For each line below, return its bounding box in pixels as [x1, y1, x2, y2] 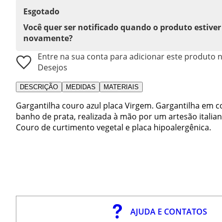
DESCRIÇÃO [20, 83, 58, 91]
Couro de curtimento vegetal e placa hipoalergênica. [16, 121, 211, 133]
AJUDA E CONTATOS [130, 206, 208, 217]
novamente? [23, 32, 73, 44]
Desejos [38, 61, 67, 73]
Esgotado [23, 5, 59, 17]
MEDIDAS [66, 83, 96, 91]
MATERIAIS [104, 83, 139, 91]
